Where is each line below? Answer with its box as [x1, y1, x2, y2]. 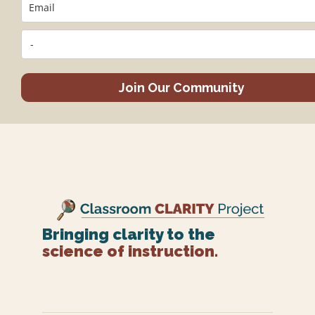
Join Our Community [119, 79, 245, 95]
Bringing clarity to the [42, 224, 215, 243]
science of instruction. [42, 241, 218, 260]
